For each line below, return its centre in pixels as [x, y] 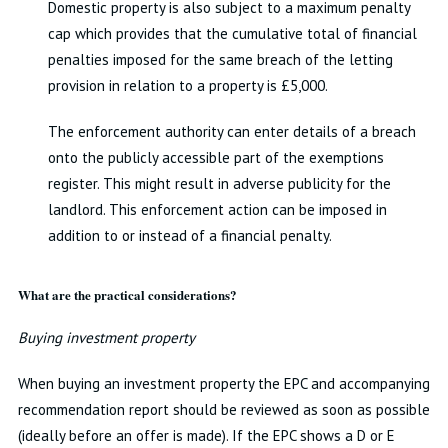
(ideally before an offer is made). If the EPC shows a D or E [206, 435]
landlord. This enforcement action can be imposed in [217, 209]
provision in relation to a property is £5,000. [187, 85]
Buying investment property [106, 337]
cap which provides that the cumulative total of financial [232, 33]
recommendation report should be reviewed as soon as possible [223, 409]
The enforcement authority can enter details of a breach [231, 131]
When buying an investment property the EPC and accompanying [223, 383]
